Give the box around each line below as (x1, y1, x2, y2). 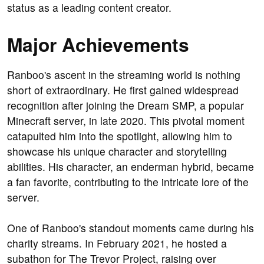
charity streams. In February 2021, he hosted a (7, 236, 227, 251)
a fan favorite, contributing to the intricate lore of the (7, 174, 249, 190)
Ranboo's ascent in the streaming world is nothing (7, 67, 240, 82)
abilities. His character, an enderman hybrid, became (7, 159, 254, 174)
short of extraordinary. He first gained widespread (7, 82, 239, 98)
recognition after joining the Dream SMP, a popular (7, 98, 244, 113)
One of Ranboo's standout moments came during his (7, 220, 254, 236)
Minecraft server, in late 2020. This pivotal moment (7, 113, 245, 128)
